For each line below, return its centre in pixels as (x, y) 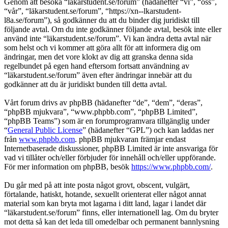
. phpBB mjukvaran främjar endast (130, 139)
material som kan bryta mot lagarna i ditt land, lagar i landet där (105, 204)
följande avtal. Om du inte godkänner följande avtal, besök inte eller (113, 30)
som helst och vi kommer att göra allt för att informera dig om (102, 48)
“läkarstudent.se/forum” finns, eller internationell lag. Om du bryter (111, 213)
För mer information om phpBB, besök (68, 167)
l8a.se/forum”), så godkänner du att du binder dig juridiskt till (102, 20)
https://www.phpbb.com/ (171, 167)
